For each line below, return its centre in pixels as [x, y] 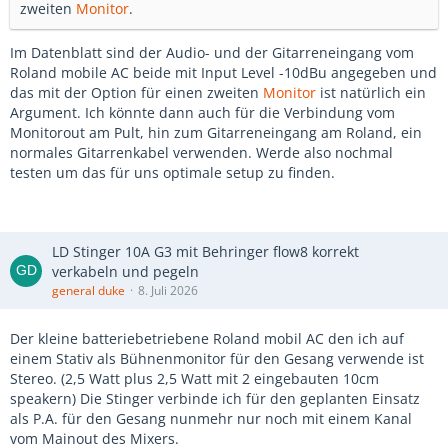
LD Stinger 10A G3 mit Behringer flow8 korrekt [205, 251]
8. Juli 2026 [168, 290]
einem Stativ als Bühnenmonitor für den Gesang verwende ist [217, 358]
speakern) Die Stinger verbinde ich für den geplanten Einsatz [215, 398]
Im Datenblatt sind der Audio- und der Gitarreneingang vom [212, 52]
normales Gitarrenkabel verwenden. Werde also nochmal [201, 152]
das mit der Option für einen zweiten [136, 92]
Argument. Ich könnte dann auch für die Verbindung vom [202, 112]
